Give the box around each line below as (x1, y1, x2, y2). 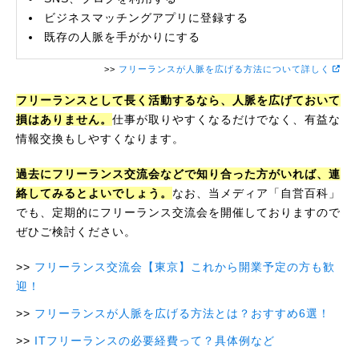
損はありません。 (16, 113, 112, 126)
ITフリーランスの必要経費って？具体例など (34, 334, 275, 347)
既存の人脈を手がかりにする (44, 30, 200, 43)
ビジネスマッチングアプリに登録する (44, 11, 248, 24)
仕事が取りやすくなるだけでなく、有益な (112, 113, 341, 126)
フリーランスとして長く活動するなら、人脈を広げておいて (16, 94, 341, 107)
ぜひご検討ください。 (16, 225, 136, 238)
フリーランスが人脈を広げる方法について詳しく (119, 64, 330, 74)
